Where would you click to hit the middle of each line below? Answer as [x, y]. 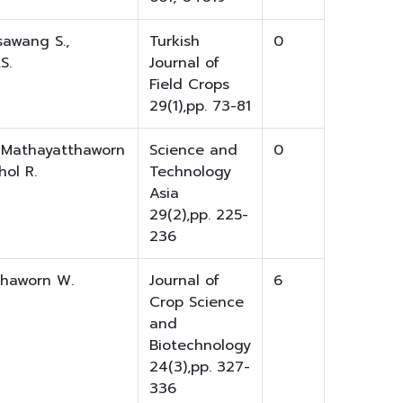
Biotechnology [200, 346]
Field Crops [189, 85]
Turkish [175, 42]
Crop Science [197, 303]
